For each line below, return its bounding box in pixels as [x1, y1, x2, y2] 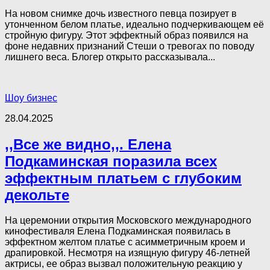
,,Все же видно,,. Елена [5, 136, 171, 152]
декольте [5, 186, 69, 203]
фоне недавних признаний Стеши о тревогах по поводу [5, 40, 254, 51]
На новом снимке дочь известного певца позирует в [5, 8, 237, 19]
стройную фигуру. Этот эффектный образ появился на [5, 30, 248, 40]
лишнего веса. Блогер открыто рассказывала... [5, 51, 215, 62]
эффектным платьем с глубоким [5, 169, 242, 186]
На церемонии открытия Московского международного [5, 215, 251, 226]
